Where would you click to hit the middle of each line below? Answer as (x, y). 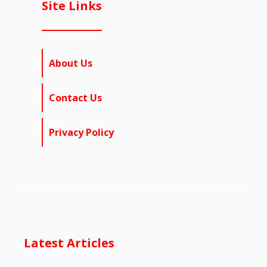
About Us (71, 63)
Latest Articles (69, 243)
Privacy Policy (81, 133)
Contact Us (75, 98)
